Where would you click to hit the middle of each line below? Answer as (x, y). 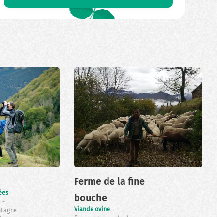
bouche (91, 198)
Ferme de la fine (110, 181)
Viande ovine (92, 209)
